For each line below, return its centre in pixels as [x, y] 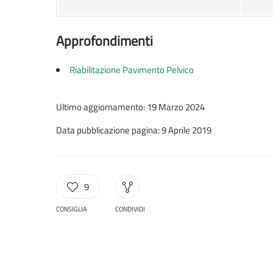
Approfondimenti [105, 41]
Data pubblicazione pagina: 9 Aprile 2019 [134, 130]
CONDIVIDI [130, 209]
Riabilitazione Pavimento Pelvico [132, 70]
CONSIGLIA [72, 209]
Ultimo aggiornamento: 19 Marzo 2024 [130, 107]
